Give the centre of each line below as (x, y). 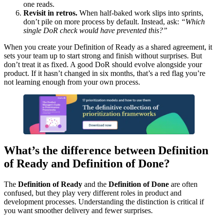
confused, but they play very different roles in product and (93, 193)
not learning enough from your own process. (72, 82)
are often (183, 184)
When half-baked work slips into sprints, (140, 13)
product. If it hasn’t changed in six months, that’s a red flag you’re (105, 73)
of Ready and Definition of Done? (87, 164)
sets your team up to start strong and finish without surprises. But (103, 55)
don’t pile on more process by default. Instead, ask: (102, 21)
